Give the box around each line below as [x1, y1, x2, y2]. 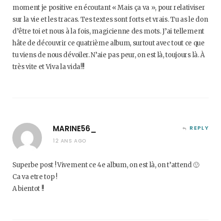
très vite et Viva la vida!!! [12, 63, 84, 71]
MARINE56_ [53, 123, 96, 134]
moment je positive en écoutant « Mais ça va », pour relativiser [12, 3, 205, 12]
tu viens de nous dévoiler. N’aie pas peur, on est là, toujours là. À [12, 51, 205, 59]
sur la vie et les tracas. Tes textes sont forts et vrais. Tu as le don [12, 15, 208, 24]
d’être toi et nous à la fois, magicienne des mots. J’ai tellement [12, 27, 204, 36]
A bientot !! [12, 184, 44, 193]
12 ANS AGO [53, 137, 86, 145]
